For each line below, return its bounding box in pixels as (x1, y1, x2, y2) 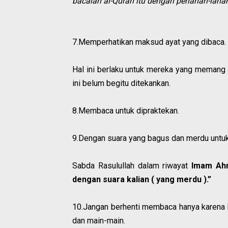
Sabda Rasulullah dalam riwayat (72, 161, 192, 171)
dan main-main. (72, 216, 125, 226)
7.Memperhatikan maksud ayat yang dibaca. (72, 37, 226, 47)
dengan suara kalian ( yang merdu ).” (72, 175, 211, 185)
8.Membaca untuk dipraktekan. (72, 106, 179, 116)
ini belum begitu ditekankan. (72, 78, 170, 89)
